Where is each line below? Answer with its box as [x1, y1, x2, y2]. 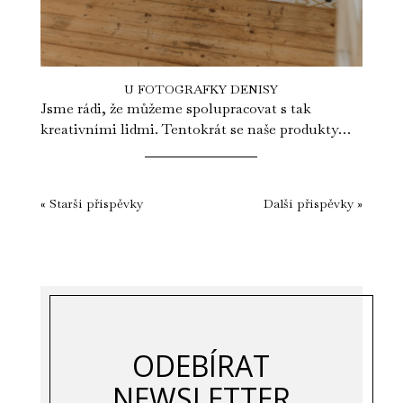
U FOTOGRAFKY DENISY [124, 81, 279, 98]
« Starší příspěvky [40, 195, 143, 212]
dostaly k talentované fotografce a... [40, 140, 272, 160]
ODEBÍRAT [132, 346, 271, 386]
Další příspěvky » [264, 195, 363, 212]
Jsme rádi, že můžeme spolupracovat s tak [40, 99, 311, 119]
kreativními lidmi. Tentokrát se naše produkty [40, 120, 338, 139]
